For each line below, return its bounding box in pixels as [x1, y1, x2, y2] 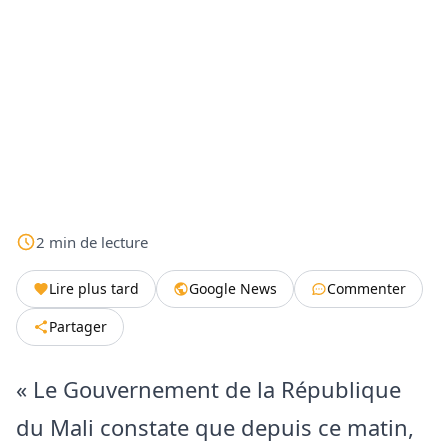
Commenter [327, 278, 406, 298]
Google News [189, 278, 277, 298]
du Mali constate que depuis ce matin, [16, 411, 414, 442]
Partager [49, 316, 107, 336]
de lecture [80, 231, 148, 252]
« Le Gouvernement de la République [16, 373, 401, 404]
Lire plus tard [49, 278, 139, 298]
